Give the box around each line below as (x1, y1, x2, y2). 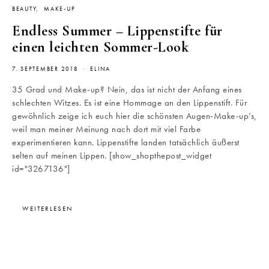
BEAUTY (12, 5, 37, 13)
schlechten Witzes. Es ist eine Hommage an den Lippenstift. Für (12, 97, 247, 109)
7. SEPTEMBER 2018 (12, 65, 79, 73)
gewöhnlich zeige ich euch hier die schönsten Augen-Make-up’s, (12, 110, 257, 122)
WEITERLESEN (22, 204, 73, 213)
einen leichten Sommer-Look (12, 38, 189, 56)
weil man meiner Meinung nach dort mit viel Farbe (12, 123, 201, 136)
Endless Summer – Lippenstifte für (12, 22, 223, 40)
